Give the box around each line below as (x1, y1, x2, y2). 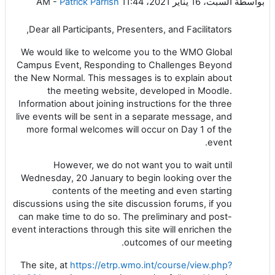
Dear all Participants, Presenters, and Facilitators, (29, 23, 232, 35)
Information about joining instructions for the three (18, 98, 232, 109)
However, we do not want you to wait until (53, 159, 232, 171)
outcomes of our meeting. (124, 236, 232, 248)
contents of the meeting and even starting (52, 185, 232, 196)
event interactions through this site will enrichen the (12, 223, 232, 235)
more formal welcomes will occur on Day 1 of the (26, 123, 232, 135)
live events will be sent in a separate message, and (16, 110, 232, 122)
